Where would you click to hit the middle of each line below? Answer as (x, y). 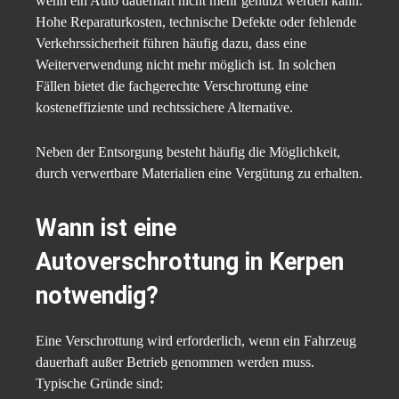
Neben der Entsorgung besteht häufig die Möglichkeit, (188, 152)
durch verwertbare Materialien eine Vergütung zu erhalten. (199, 174)
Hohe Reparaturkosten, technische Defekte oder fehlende (196, 22)
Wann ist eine (106, 228)
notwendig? (97, 296)
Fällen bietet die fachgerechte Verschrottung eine (172, 86)
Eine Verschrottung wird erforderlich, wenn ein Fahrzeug (196, 341)
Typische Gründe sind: (99, 384)
